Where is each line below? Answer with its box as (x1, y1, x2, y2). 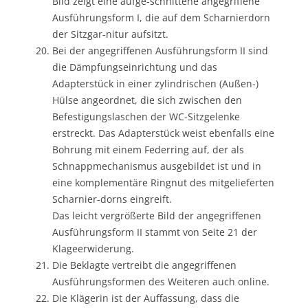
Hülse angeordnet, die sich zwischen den (52, 93, 242, 107)
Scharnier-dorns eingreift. (52, 192, 172, 206)
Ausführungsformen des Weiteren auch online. (52, 274, 269, 288)
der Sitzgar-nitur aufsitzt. (52, 27, 168, 41)
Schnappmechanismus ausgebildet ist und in (52, 159, 261, 173)
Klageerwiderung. (52, 241, 134, 255)
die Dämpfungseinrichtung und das (52, 60, 217, 74)
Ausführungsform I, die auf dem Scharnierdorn (52, 10, 270, 24)
